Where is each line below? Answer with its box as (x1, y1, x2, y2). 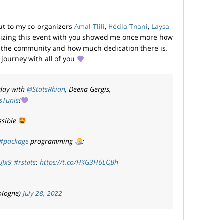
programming (28, 137, 75, 146)
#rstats (13, 157, 36, 167)
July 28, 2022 (23, 189, 62, 198)
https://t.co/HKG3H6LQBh (39, 157, 118, 167)
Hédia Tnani (108, 22, 148, 31)
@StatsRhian (27, 84, 65, 94)
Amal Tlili (74, 22, 105, 31)
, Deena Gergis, (65, 84, 110, 94)
